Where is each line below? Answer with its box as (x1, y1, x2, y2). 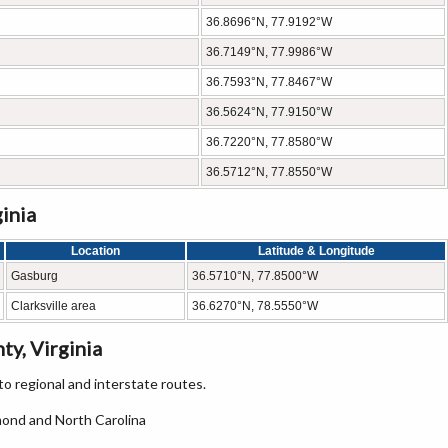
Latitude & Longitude (257, 244, 375, 258)
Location (71, 244, 120, 258)
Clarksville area (11, 299, 96, 313)
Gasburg (11, 269, 58, 283)
